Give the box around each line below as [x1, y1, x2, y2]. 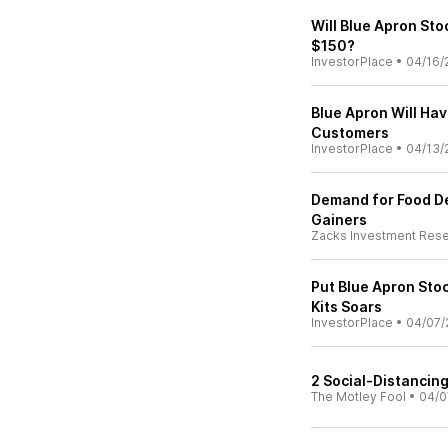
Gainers [311, 211, 367, 228]
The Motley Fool [311, 389, 406, 404]
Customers [311, 124, 389, 141]
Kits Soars [311, 298, 382, 315]
